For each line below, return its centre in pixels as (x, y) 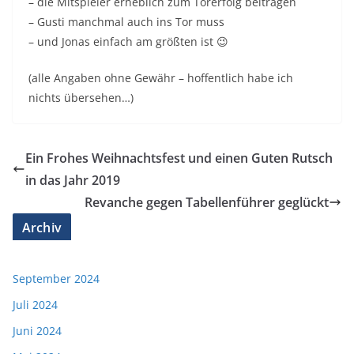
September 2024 (56, 279)
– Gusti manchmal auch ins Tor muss (126, 22)
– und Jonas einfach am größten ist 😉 (128, 42)
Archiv (42, 228)
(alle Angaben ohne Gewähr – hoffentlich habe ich (161, 78)
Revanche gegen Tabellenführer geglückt (207, 203)
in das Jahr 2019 (73, 181)
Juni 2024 (37, 331)
